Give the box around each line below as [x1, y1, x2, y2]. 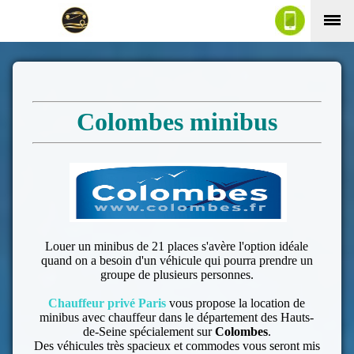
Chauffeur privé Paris [48, 296, 167, 311]
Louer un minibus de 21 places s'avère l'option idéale [45, 239, 309, 254]
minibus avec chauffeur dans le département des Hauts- [40, 311, 314, 325]
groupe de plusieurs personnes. [100, 268, 254, 282]
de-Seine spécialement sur [82, 325, 215, 339]
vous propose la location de [166, 296, 306, 311]
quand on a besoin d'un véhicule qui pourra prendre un [40, 254, 313, 268]
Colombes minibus [76, 107, 277, 137]
